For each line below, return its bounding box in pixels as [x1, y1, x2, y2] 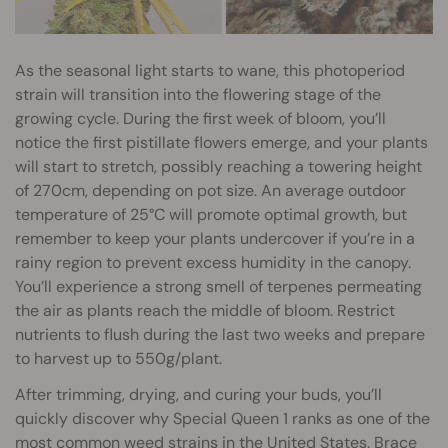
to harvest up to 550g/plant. [15, 347, 222, 369]
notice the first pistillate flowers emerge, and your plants [15, 131, 428, 153]
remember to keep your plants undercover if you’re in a [15, 227, 415, 249]
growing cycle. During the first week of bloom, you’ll [15, 107, 386, 129]
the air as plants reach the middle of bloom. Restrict [15, 299, 395, 321]
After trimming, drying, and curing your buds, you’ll [15, 383, 382, 405]
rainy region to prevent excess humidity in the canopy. [15, 251, 411, 273]
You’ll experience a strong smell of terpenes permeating [15, 275, 422, 297]
